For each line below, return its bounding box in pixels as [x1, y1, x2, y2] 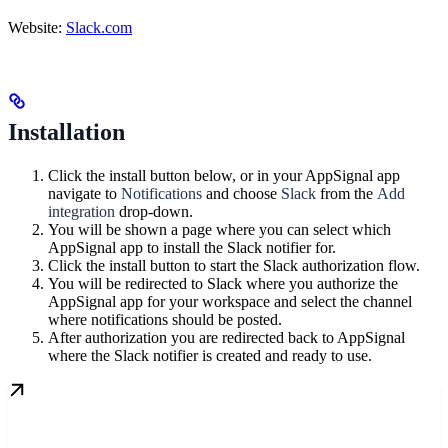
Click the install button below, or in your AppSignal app [48, 166, 400, 184]
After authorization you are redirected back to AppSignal [48, 328, 405, 346]
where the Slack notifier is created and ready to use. [48, 346, 372, 364]
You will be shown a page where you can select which [48, 220, 391, 238]
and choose [202, 184, 281, 202]
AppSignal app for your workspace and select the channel [48, 292, 412, 310]
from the [316, 184, 377, 202]
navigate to [48, 184, 121, 202]
